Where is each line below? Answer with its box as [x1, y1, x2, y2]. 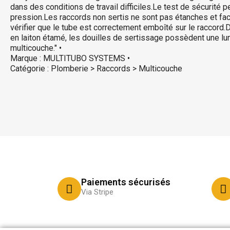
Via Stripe [81, 187, 113, 197]
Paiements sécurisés [81, 177, 170, 187]
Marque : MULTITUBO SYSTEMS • [10, 53, 130, 63]
